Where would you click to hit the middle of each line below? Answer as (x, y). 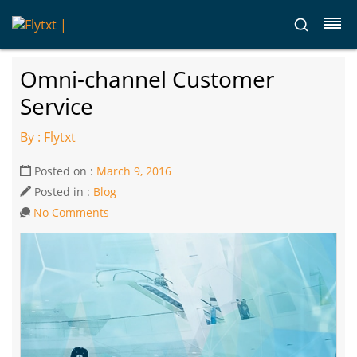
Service (57, 106)
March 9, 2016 (134, 171)
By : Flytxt (48, 137)
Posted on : (64, 171)
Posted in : (62, 192)
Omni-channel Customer (147, 79)
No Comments (71, 212)
